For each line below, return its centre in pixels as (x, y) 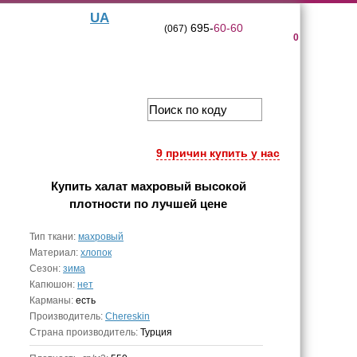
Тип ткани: (54, 237)
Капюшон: (53, 284)
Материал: (55, 253)
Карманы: (53, 300)
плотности (100, 204)
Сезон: (46, 269)
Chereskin (127, 316)
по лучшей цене (179, 204)
